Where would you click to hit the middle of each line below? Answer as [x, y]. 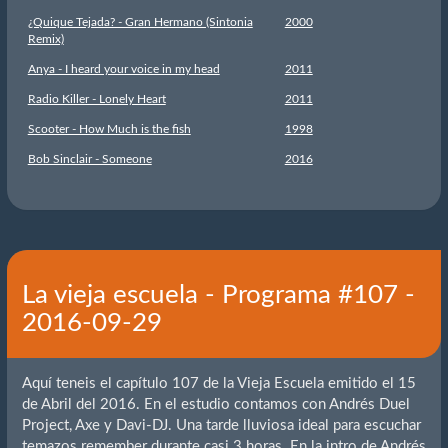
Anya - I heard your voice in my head [123, 68]
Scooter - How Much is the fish [109, 128]
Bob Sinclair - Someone [89, 158]
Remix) [45, 38]
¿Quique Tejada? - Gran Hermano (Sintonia [140, 21]
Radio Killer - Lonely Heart [96, 98]
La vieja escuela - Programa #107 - [218, 294]
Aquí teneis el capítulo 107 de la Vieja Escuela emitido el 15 [218, 384]
